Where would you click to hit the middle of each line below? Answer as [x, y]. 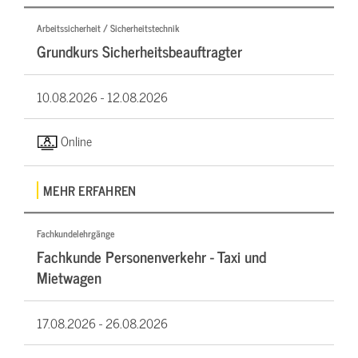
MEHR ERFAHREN [90, 191]
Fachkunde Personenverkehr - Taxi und [151, 257]
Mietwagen [69, 277]
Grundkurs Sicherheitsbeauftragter [139, 50]
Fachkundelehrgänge [76, 234]
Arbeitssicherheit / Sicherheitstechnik [108, 28]
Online [76, 140]
